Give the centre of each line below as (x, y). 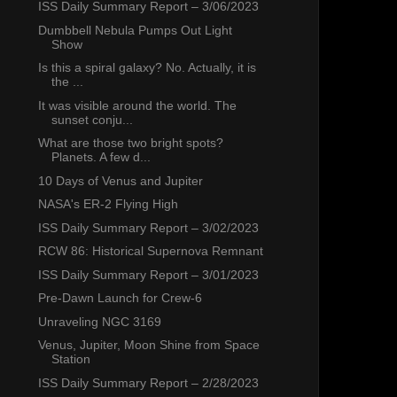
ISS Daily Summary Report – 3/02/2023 (148, 227)
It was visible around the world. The (137, 105)
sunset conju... (92, 119)
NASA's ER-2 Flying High (108, 204)
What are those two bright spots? (130, 143)
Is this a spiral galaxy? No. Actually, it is (147, 68)
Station (70, 359)
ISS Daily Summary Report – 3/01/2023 (148, 274)
